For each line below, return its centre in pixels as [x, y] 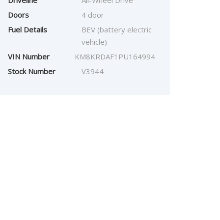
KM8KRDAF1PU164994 [115, 56]
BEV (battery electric [117, 29]
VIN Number [29, 56]
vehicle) [94, 42]
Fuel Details [27, 29]
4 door [93, 15]
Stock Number [32, 71]
